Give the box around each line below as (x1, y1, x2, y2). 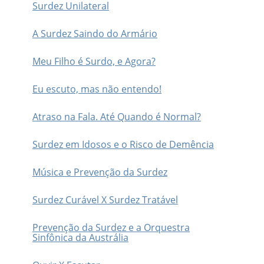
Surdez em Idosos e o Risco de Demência (32, 137, 214, 151)
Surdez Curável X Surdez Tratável (32, 193, 178, 206)
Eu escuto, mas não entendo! (32, 82, 161, 95)
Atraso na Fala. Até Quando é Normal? (32, 110, 201, 123)
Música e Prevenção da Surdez (32, 165, 167, 179)
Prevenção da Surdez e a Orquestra (32, 220, 190, 234)
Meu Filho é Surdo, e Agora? (32, 54, 156, 68)
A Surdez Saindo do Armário (32, 27, 157, 40)
